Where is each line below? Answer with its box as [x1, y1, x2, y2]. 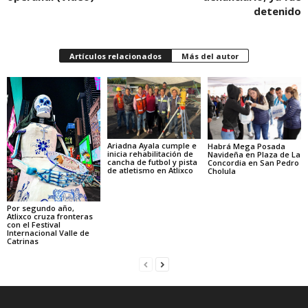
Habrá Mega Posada [207, 140, 285, 151]
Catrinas [7, 236, 38, 247]
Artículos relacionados [69, 50, 162, 61]
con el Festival [7, 219, 60, 230]
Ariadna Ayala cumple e [107, 140, 197, 151]
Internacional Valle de [7, 228, 89, 239]
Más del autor [181, 50, 239, 61]
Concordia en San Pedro [207, 157, 299, 168]
